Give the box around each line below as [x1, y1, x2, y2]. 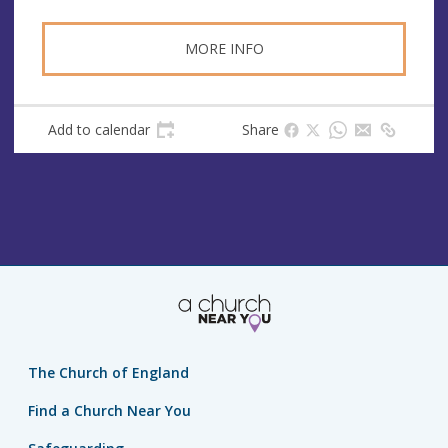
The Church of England [28, 362, 189, 382]
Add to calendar [47, 120, 150, 140]
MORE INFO [184, 38, 264, 58]
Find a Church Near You [28, 400, 191, 420]
